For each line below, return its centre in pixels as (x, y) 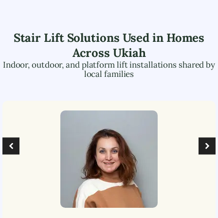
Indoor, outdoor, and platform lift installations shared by (109, 64)
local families (109, 74)
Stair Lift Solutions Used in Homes (109, 37)
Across (92, 53)
